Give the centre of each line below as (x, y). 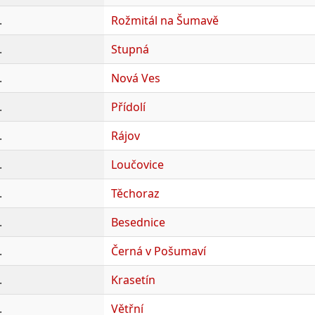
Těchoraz (135, 193)
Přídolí (128, 107)
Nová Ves (135, 78)
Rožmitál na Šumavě (165, 20)
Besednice (138, 222)
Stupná (130, 49)
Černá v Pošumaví (158, 251)
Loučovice (137, 164)
